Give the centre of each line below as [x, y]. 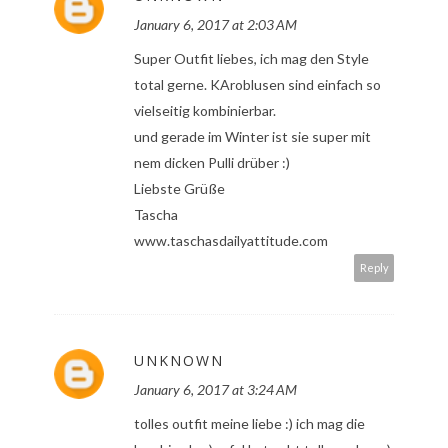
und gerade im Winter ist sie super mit [252, 137]
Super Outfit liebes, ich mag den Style [251, 59]
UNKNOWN [179, 361]
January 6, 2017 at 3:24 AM [215, 390]
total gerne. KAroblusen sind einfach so [257, 85]
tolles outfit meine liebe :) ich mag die [249, 424]
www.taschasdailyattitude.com [231, 241]
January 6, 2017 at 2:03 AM [215, 25]
